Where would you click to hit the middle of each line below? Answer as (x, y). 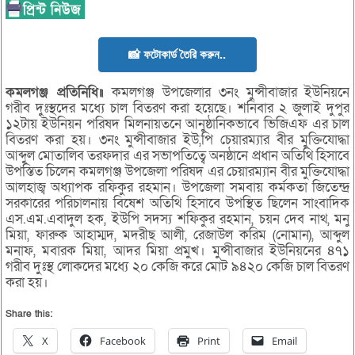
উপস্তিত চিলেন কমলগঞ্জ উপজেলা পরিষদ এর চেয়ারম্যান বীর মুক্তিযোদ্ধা (177, 171)
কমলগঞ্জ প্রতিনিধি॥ (55, 92)
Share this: (29, 313)
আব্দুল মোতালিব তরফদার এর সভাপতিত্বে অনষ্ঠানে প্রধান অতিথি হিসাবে (177, 155)
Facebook (122, 340)
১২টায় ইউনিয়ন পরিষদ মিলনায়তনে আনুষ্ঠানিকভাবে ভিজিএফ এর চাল (177, 124)
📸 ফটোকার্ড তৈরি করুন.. (177, 54)
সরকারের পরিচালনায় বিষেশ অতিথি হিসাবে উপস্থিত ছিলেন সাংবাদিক (177, 203)
